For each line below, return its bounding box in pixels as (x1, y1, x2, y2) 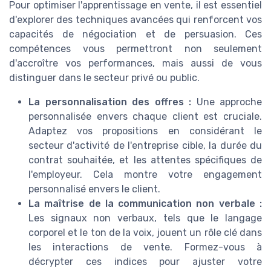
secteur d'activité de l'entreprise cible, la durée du (28, 139, 262, 151)
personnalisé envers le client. (28, 183, 160, 195)
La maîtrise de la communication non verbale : (28, 197, 262, 209)
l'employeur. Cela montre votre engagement (28, 168, 262, 180)
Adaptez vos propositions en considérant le (28, 125, 262, 137)
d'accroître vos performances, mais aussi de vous (9, 57, 262, 69)
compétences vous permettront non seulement (9, 42, 262, 54)
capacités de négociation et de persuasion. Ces (9, 28, 262, 40)
